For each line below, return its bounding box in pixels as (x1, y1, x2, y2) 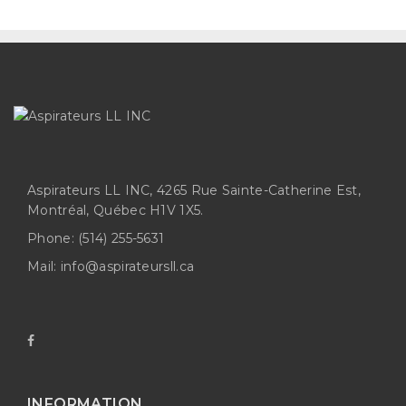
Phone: (27, 230, 74, 246)
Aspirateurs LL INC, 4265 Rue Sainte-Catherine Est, (27, 182, 361, 198)
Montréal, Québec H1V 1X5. (27, 202, 204, 218)
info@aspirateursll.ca (60, 258, 195, 275)
